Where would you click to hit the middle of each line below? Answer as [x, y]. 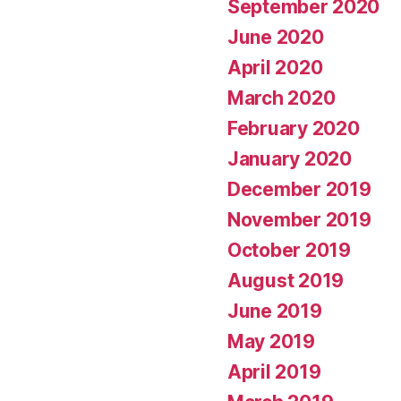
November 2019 [299, 219]
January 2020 [290, 158]
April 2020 [275, 67]
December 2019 [299, 189]
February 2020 [294, 128]
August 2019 [286, 280]
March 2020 [282, 98]
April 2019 [274, 371]
